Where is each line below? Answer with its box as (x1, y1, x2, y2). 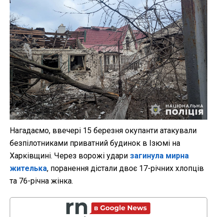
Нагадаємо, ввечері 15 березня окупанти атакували (10, 126, 197, 135)
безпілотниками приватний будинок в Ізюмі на (10, 139, 180, 148)
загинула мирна (130, 151, 189, 160)
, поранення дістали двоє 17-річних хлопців (47, 164, 204, 173)
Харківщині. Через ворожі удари (10, 151, 130, 160)
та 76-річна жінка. (10, 176, 73, 186)
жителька (10, 164, 47, 173)
